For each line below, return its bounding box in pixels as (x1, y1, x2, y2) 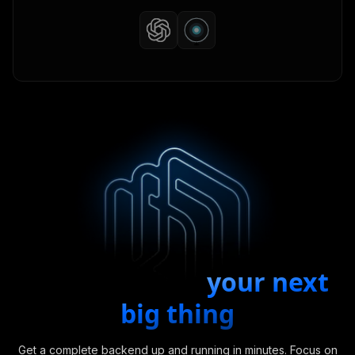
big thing (120, 296, 235, 330)
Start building (26, 264, 200, 299)
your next (207, 264, 329, 299)
